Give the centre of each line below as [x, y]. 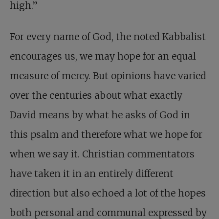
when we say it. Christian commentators [102, 154]
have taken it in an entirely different [92, 174]
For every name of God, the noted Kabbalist [108, 37]
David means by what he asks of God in [100, 115]
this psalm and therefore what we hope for [106, 135]
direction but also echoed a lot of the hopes [108, 193]
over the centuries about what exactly [96, 96]
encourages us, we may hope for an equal [103, 56]
